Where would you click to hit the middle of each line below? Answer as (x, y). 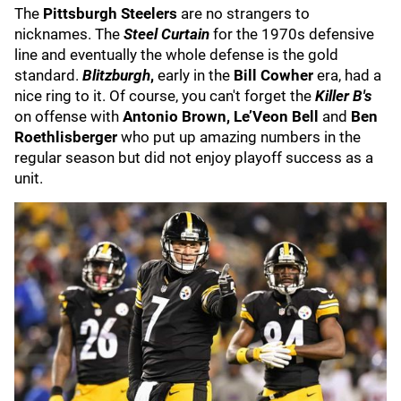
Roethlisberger (66, 137)
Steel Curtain (166, 34)
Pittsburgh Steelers (110, 13)
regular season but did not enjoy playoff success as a (194, 158)
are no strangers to (243, 13)
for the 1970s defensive (292, 34)
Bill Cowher (273, 75)
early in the (194, 75)
